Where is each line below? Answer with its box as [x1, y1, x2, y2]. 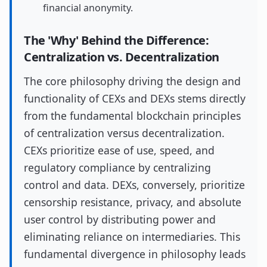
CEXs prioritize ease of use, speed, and [24, 143, 215, 157]
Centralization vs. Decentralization [24, 49, 219, 65]
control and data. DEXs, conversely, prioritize [24, 178, 245, 192]
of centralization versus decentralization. [24, 126, 225, 140]
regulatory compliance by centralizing [24, 160, 211, 175]
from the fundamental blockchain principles [24, 108, 241, 123]
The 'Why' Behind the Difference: [24, 32, 209, 48]
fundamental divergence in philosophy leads [24, 247, 246, 261]
